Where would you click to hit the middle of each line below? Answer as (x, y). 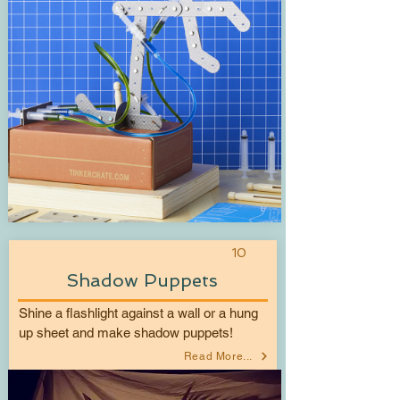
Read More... (218, 356)
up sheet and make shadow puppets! (126, 332)
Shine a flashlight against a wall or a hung (138, 312)
